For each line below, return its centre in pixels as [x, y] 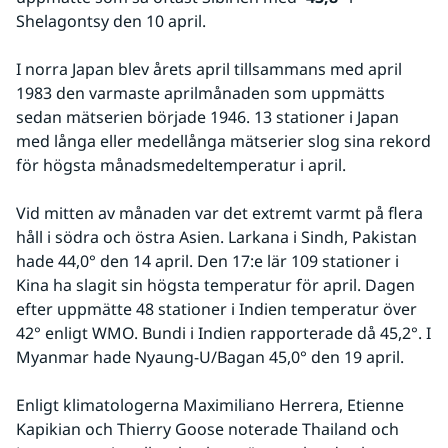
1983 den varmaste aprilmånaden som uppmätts [200, 92]
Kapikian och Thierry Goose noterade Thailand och [207, 428]
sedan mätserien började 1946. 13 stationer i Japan [207, 116]
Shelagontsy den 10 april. [111, 20]
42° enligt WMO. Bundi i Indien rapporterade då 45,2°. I [223, 332]
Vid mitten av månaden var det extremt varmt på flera [219, 212]
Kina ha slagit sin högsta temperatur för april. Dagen [215, 284]
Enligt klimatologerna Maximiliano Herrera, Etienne [210, 404]
